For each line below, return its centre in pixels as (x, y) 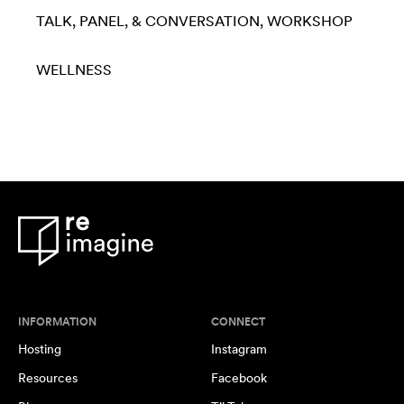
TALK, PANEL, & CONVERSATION (148, 22)
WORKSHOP (310, 22)
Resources (48, 378)
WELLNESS (74, 70)
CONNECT (238, 322)
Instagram (239, 349)
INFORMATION (57, 322)
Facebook (239, 378)
